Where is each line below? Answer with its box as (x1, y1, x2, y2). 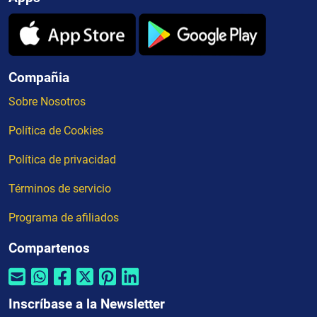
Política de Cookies (8, 124, 103, 138)
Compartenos (8, 240, 90, 257)
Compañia (8, 69, 69, 86)
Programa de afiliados (8, 211, 119, 225)
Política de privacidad (8, 153, 116, 167)
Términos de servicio (8, 182, 111, 196)
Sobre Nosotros (8, 95, 86, 109)
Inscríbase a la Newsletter (8, 296, 165, 313)
